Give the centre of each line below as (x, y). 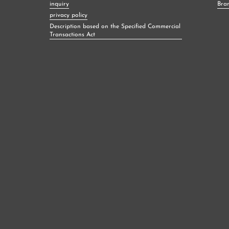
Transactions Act (72, 35)
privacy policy (68, 15)
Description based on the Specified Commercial (115, 26)
